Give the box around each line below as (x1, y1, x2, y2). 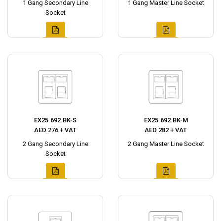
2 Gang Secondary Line (22, 140, 88, 148)
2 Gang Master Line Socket (127, 140, 204, 148)
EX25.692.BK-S (34, 116, 76, 124)
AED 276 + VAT (34, 126, 76, 134)
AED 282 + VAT (145, 126, 187, 134)
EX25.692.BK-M (144, 116, 188, 124)
